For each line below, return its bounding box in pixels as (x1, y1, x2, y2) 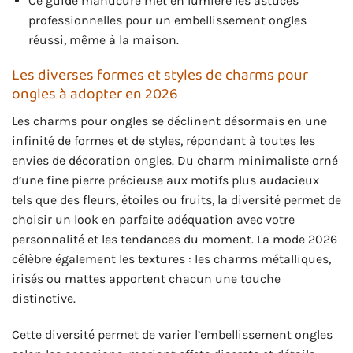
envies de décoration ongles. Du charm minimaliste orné (12, 153, 338, 169)
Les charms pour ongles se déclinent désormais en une (12, 113, 327, 129)
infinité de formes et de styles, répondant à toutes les (12, 133, 315, 149)
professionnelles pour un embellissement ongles (28, 12, 307, 28)
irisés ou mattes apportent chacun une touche (12, 271, 281, 287)
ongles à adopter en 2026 (12, 81, 178, 106)
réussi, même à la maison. (28, 32, 179, 47)
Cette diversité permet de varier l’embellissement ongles (12, 327, 333, 342)
